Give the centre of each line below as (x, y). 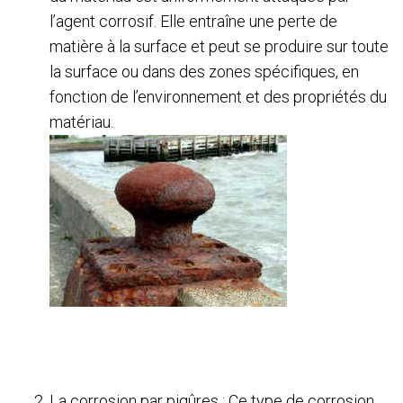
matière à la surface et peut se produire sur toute (219, 46)
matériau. (81, 121)
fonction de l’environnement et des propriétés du (218, 96)
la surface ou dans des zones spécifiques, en (204, 71)
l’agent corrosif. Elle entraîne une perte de (193, 21)
